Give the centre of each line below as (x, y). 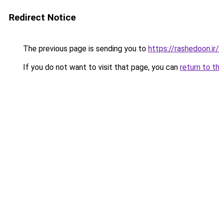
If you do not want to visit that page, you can (100, 67)
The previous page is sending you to (85, 49)
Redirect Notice (42, 17)
